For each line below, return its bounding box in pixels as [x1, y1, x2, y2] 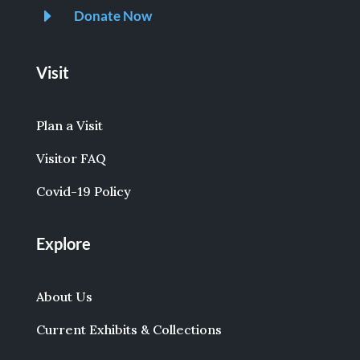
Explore [35, 234, 91, 254]
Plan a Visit [35, 117, 103, 134]
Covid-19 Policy [35, 183, 131, 200]
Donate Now [73, 7, 152, 25]
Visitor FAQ [35, 150, 106, 167]
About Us [35, 288, 92, 305]
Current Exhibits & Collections [35, 321, 222, 338]
